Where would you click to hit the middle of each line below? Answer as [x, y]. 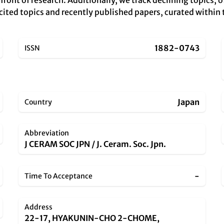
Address [39, 207]
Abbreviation [47, 133]
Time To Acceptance [59, 176]
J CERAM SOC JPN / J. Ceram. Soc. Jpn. [95, 144]
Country [38, 102]
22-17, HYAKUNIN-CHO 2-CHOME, [92, 218]
